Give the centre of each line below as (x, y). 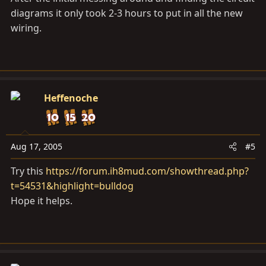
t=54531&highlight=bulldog (72, 186)
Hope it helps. (42, 201)
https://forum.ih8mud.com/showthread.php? (147, 171)
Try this (28, 171)
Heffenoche (71, 98)
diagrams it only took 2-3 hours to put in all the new (127, 13)
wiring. (26, 28)
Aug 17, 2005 (37, 146)
